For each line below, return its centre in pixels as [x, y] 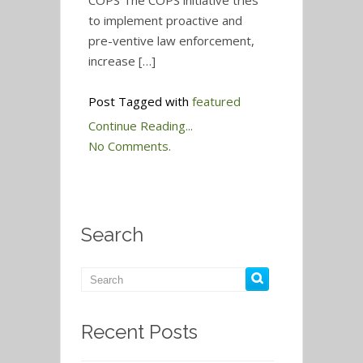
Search [112, 235]
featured [216, 101]
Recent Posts [139, 332]
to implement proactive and [165, 20]
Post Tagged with [140, 101]
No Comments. [130, 146]
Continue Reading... [141, 126]
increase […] [122, 61]
